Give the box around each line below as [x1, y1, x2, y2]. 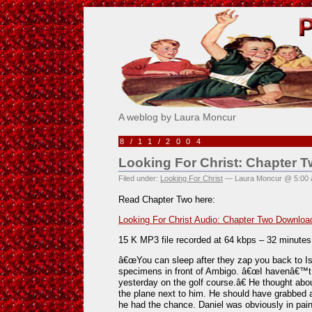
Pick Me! [118, 2, 200, 24]
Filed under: [118, 174, 160, 182]
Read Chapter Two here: [118, 194, 215, 205]
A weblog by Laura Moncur [118, 111, 236, 123]
